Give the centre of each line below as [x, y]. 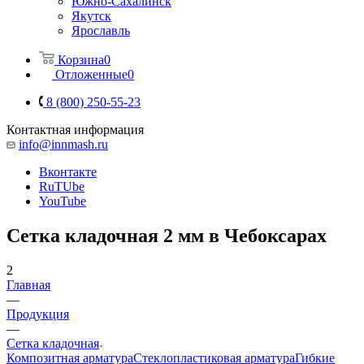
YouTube [63, 201]
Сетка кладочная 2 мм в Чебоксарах [167, 235]
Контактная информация [75, 129]
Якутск [91, 15]
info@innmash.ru [63, 144]
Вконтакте [68, 171]
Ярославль [101, 30]
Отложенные [91, 74]
